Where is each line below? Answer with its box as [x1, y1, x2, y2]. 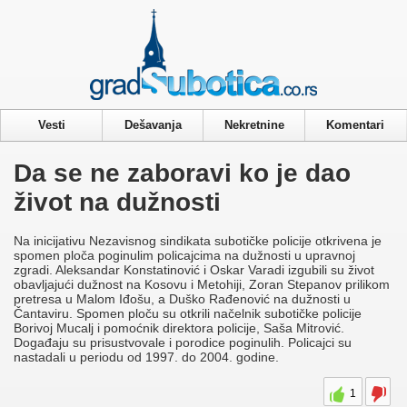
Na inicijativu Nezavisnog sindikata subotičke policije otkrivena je [14, 233, 382, 249]
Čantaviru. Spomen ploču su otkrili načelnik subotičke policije [14, 306, 362, 322]
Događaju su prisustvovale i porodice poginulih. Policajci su [14, 335, 352, 351]
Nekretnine [224, 118, 284, 132]
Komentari [326, 118, 384, 132]
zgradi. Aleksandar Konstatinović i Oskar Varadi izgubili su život [14, 263, 374, 278]
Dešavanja [124, 118, 182, 132]
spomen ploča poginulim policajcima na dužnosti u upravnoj [14, 248, 355, 263]
